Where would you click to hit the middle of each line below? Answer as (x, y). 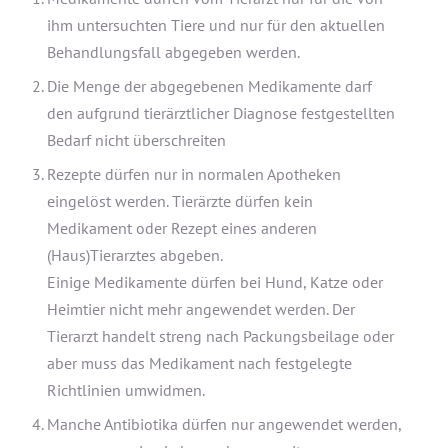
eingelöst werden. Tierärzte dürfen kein (179, 200)
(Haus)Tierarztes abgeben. (134, 254)
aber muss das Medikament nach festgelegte (199, 362)
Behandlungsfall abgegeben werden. (173, 51)
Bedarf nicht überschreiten (136, 139)
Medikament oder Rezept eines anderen (181, 227)
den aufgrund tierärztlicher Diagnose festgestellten (220, 112)
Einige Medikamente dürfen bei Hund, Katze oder (214, 281)
